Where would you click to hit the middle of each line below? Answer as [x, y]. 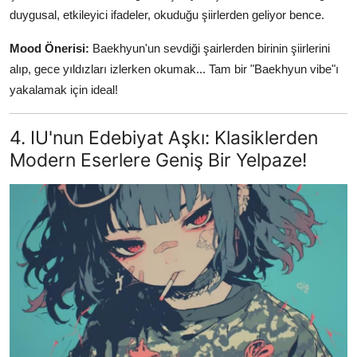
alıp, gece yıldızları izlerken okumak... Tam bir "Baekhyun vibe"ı [174, 69]
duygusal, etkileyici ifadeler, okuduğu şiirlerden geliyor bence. [167, 15]
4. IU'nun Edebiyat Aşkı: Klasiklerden [164, 138]
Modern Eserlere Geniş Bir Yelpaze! [158, 160]
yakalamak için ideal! [64, 90]
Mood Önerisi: [49, 49]
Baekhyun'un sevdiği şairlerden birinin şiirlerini [210, 49]
